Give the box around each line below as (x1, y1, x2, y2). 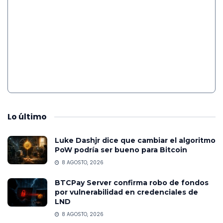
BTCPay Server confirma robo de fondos (55, 178, 209, 187)
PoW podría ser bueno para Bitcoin (55, 145, 187, 154)
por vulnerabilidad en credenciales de (55, 187, 198, 197)
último (18, 111, 47, 122)
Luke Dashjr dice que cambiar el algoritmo (55, 135, 216, 145)
